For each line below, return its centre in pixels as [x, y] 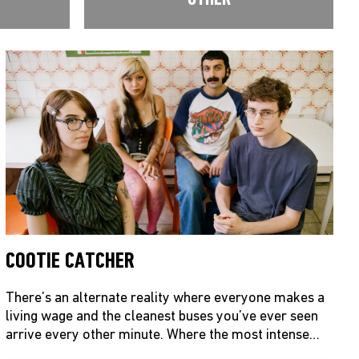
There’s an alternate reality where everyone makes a [165, 298]
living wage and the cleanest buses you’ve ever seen [162, 317]
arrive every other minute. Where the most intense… [163, 335]
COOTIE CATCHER [71, 261]
